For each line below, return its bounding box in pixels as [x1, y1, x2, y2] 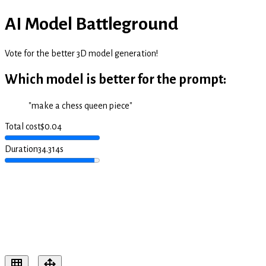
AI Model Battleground [5, 14, 178, 34]
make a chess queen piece [31, 100, 129, 110]
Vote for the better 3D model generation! [5, 48, 158, 58]
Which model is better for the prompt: [5, 72, 226, 87]
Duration [5, 144, 38, 154]
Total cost [5, 121, 40, 131]
